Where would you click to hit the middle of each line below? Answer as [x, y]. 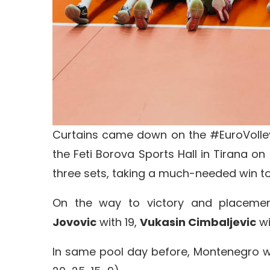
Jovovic [74, 222]
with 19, [118, 222]
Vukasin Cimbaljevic [198, 222]
